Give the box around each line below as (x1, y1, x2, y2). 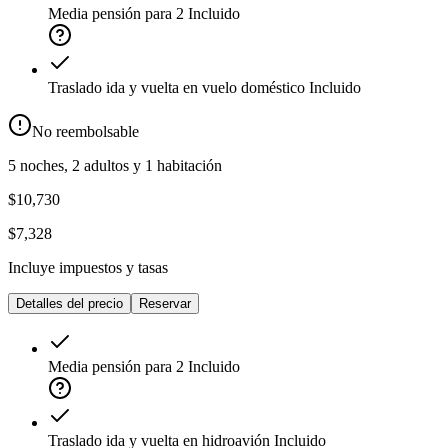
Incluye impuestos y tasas (8, 259, 168, 277)
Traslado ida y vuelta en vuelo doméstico (48, 79, 305, 97)
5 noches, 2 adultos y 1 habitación (8, 157, 222, 175)
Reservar (139, 296, 191, 312)
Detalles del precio (16, 296, 123, 312)
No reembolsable (32, 123, 139, 141)
